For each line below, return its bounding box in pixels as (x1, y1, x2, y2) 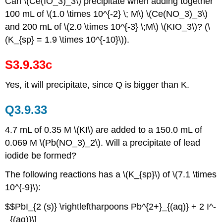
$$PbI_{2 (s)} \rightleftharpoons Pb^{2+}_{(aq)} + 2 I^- (5, 202, 217, 212)
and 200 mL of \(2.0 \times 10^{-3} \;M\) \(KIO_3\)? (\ (5, 22, 211, 32)
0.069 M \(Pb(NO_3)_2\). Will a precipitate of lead (5, 137, 201, 148)
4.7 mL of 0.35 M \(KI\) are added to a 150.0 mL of (5, 124, 203, 135)
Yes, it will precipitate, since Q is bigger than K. (5, 79, 190, 90)
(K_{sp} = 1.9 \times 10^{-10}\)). (5, 35, 130, 45)
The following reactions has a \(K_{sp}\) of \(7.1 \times (5, 169, 217, 180)
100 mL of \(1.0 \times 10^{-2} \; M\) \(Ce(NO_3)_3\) (5, 9, 208, 19)
